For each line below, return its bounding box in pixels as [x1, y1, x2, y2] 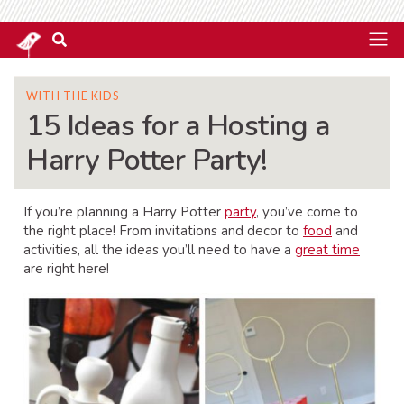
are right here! [23, 260, 109, 278]
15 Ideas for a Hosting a [26, 106, 329, 145]
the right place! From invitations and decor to [23, 222, 303, 240]
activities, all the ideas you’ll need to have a [23, 241, 295, 259]
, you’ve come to [256, 203, 358, 221]
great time [295, 241, 360, 259]
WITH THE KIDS [26, 89, 119, 103]
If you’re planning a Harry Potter [23, 203, 225, 221]
